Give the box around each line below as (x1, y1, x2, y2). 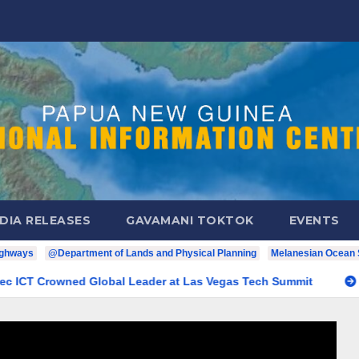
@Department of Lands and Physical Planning (48, 247, 256, 259)
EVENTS (288, 212, 340, 228)
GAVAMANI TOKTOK (126, 212, 254, 228)
